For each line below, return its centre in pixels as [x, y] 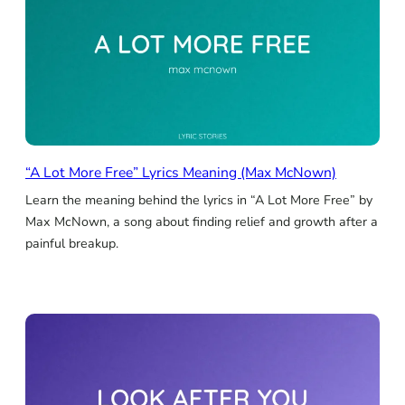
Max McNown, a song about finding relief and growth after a [202, 222]
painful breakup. [72, 244]
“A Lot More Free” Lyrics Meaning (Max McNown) [181, 173]
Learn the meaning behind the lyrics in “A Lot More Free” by [199, 201]
